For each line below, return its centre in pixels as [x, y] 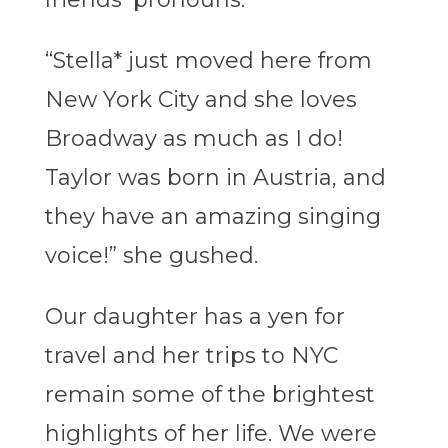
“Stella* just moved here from [208, 61]
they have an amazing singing [212, 217]
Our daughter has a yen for [194, 317]
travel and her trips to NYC [191, 356]
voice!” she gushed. [151, 256]
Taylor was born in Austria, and [215, 178]
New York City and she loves [200, 100]
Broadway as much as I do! [193, 139]
